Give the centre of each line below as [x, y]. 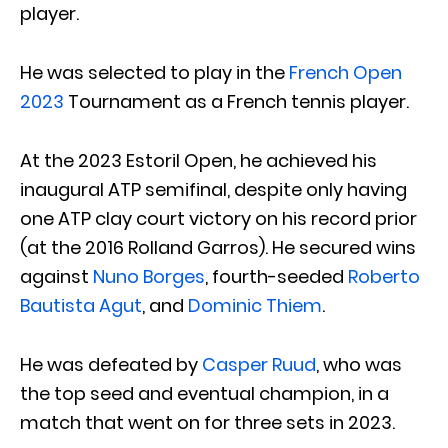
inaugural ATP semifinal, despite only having [213, 189]
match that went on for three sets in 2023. [207, 422]
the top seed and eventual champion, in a [204, 393]
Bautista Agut [81, 305]
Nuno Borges [149, 276]
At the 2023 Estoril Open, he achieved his [198, 160]
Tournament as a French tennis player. [236, 101]
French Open [345, 72]
